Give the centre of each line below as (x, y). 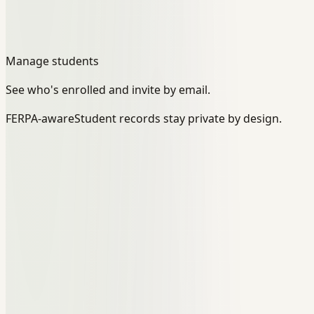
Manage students (52, 61)
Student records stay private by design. (178, 118)
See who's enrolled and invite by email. (108, 89)
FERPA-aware (40, 118)
